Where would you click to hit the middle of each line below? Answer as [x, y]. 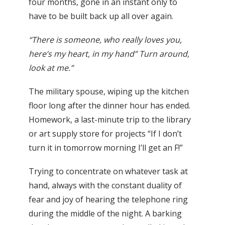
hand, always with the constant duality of [105, 186]
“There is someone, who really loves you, [105, 39]
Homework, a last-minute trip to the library [110, 120]
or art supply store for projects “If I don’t [105, 134]
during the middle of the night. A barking [105, 214]
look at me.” [51, 68]
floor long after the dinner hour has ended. [109, 106]
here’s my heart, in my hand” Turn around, [109, 53]
